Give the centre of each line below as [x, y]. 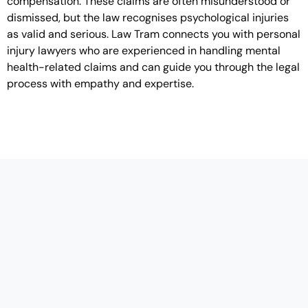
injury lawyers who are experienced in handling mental [144, 51]
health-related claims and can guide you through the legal [153, 67]
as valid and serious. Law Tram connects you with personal [154, 34]
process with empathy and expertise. [100, 84]
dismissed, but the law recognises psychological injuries [148, 18]
